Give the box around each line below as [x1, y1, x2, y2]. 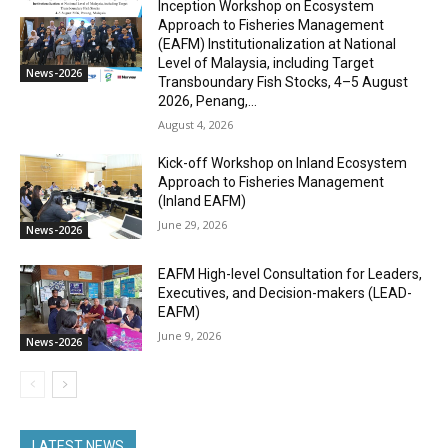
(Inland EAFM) [158, 192, 247, 209]
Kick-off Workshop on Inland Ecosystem [158, 154, 408, 171]
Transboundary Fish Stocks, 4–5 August [158, 73, 409, 90]
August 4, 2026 [158, 116, 234, 132]
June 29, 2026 [158, 216, 228, 232]
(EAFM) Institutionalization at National [158, 35, 397, 52]
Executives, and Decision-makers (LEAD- [158, 285, 413, 302]
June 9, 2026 [158, 328, 222, 344]
